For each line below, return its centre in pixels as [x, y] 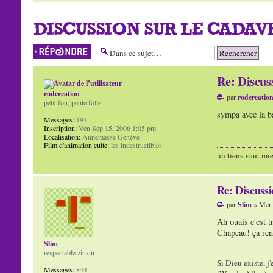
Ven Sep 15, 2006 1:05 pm [116, 128]
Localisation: [62, 136]
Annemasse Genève [110, 136]
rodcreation [62, 94]
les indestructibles [135, 145]
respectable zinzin [69, 252]
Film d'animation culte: [76, 145]
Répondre [47, 48]
